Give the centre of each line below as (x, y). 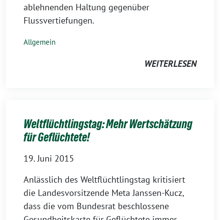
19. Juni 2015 (49, 158)
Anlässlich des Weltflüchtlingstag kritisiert (104, 179)
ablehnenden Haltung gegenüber (86, 7)
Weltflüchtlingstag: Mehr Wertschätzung (108, 124)
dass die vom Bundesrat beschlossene (96, 206)
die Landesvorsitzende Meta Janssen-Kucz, (104, 193)
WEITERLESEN (170, 64)
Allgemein (40, 42)
